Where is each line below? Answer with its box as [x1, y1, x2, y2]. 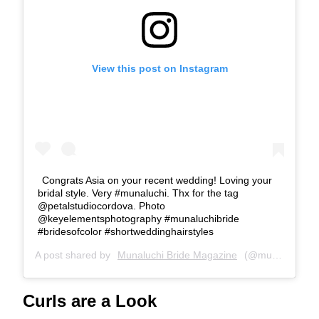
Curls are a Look [23, 291, 157, 311]
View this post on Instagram [91, 62, 228, 74]
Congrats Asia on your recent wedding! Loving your [42, 174, 272, 186]
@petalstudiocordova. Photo [38, 199, 165, 211]
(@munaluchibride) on [241, 249, 272, 261]
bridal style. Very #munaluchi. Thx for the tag [38, 187, 239, 199]
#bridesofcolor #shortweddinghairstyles [38, 225, 214, 237]
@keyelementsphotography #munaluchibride [38, 212, 239, 224]
